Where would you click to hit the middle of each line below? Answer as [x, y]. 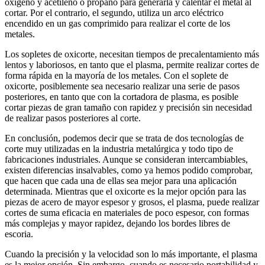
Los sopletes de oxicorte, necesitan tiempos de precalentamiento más [132, 54]
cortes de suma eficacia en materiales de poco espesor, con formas [127, 212]
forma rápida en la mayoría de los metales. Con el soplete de [117, 75]
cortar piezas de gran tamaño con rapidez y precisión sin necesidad [128, 107]
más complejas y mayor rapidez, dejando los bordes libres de [117, 223]
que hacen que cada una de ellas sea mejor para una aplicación [121, 180]
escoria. [19, 234]
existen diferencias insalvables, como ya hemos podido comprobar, [129, 170]
